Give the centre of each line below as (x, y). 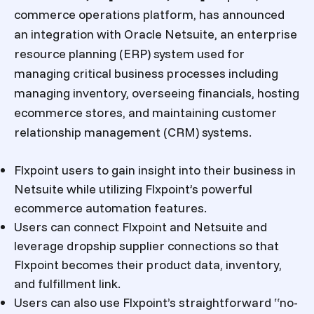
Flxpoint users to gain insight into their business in (155, 170)
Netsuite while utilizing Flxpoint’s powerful (133, 189)
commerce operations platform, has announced (149, 15)
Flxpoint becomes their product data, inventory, (148, 264)
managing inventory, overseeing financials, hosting (157, 93)
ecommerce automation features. (110, 207)
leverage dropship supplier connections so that (146, 245)
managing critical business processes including (146, 74)
